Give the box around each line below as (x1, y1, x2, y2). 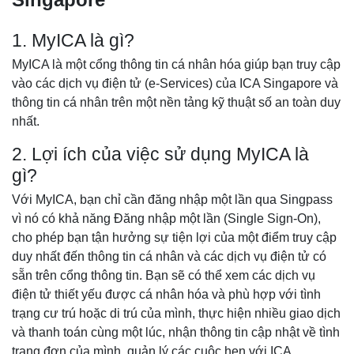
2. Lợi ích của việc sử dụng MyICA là (12, 145, 309, 165)
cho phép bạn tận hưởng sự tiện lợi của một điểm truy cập (12, 231, 337, 245)
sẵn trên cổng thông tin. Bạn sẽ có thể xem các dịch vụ (12, 269, 315, 283)
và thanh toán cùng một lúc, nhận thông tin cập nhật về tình (12, 326, 340, 340)
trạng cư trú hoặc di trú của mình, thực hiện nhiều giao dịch (12, 307, 341, 321)
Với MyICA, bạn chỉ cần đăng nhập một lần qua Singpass (12, 193, 333, 207)
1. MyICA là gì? (12, 31, 139, 51)
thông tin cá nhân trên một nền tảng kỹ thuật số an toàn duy (12, 96, 341, 110)
